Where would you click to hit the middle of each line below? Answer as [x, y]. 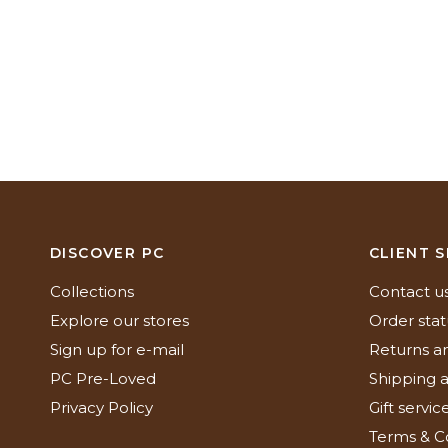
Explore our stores [119, 320]
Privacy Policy [101, 407]
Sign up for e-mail [117, 349]
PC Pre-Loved [103, 378]
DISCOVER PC [107, 253]
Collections [92, 291]
